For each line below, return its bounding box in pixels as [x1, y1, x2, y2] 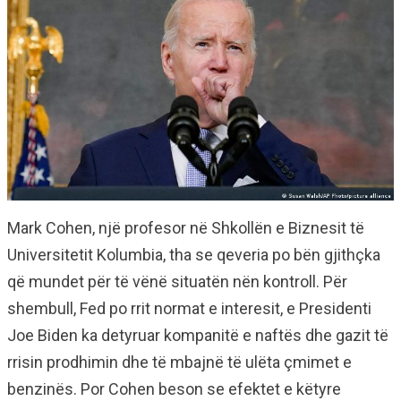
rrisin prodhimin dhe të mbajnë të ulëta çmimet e [7, 353, 352, 372]
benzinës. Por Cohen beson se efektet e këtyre [7, 380, 341, 399]
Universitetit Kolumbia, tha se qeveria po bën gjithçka [7, 245, 380, 265]
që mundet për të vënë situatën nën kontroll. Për [7, 272, 347, 292]
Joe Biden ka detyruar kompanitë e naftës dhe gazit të [7, 326, 388, 346]
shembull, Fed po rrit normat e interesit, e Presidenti [7, 299, 371, 319]
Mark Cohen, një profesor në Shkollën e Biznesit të [7, 218, 364, 238]
